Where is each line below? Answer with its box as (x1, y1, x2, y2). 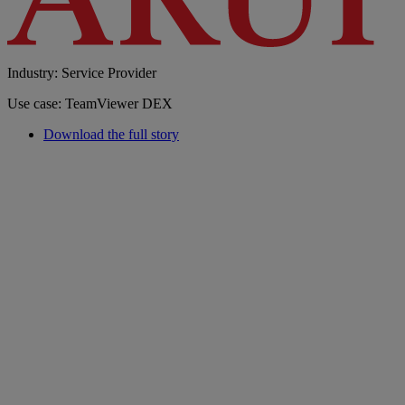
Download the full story (43, 126, 179, 142)
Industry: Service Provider (7, 64, 156, 80)
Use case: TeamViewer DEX (7, 95, 173, 111)
